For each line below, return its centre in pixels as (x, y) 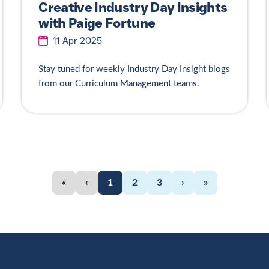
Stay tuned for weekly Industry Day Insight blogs (134, 70)
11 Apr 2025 (78, 41)
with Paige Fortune (97, 23)
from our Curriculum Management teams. (120, 84)
